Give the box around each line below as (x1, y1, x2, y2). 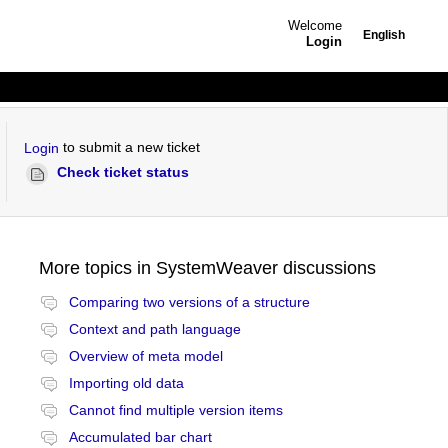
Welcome (287, 17, 342, 33)
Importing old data (68, 375, 184, 392)
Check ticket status (57, 164, 190, 181)
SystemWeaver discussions (155, 258, 376, 279)
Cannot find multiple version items (68, 402, 283, 419)
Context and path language (68, 321, 241, 338)
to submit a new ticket (59, 138, 201, 155)
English (362, 27, 405, 42)
